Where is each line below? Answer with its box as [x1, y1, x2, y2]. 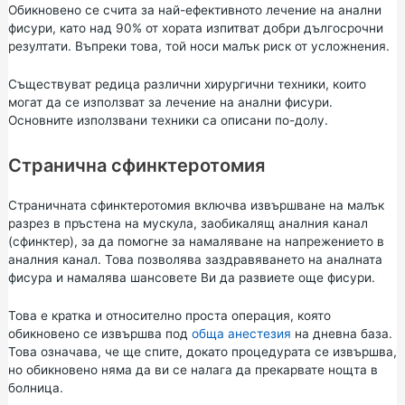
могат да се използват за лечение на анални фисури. [7, 94, 333, 109]
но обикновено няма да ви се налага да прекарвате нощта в [7, 362, 378, 377]
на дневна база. [290, 325, 392, 341]
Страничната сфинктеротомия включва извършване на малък [7, 197, 384, 212]
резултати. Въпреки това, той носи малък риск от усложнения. [7, 38, 390, 53]
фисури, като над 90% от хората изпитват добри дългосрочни [7, 20, 383, 35]
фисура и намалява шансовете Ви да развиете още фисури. [7, 269, 375, 285]
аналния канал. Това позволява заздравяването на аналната [7, 251, 382, 267]
